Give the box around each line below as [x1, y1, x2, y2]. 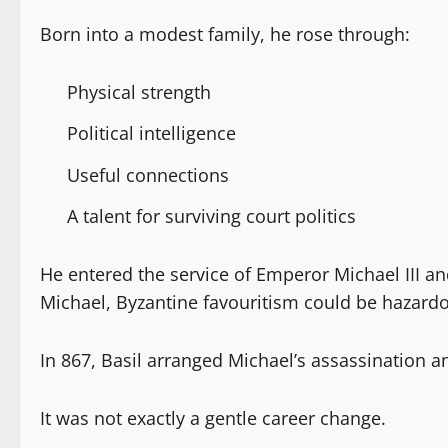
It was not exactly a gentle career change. [40, 406, 386, 431]
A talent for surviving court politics [67, 204, 356, 229]
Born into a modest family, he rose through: [40, 21, 410, 46]
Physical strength [67, 79, 211, 104]
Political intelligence [67, 121, 236, 146]
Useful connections [67, 162, 229, 187]
